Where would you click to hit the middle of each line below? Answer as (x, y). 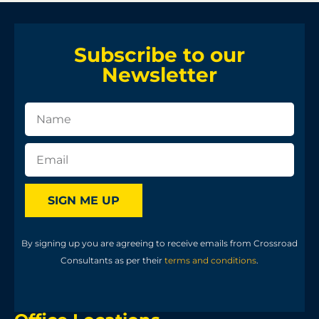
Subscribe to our (159, 55)
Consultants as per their (113, 260)
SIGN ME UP (84, 200)
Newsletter (159, 75)
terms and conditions (210, 260)
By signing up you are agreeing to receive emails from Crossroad (159, 243)
